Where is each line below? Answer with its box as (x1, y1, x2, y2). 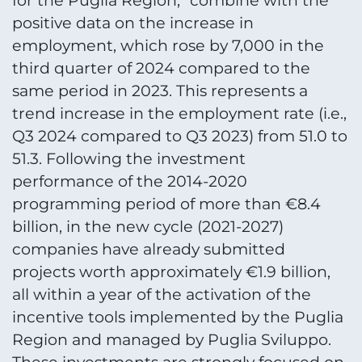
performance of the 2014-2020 (12, 172, 247, 192)
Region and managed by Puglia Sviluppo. (12, 330, 331, 350)
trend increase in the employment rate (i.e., (12, 104, 347, 124)
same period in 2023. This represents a (12, 82, 308, 101)
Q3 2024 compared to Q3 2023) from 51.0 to (12, 127, 347, 146)
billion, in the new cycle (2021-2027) (12, 217, 284, 237)
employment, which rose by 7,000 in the (12, 36, 324, 56)
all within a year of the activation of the (12, 285, 311, 305)
